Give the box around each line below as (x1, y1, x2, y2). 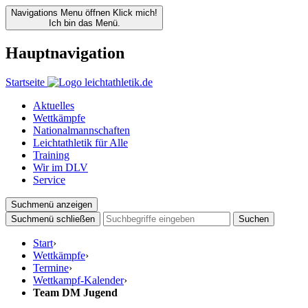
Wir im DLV (33, 161, 88, 173)
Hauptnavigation (5, 43, 124, 62)
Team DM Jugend (33, 286, 118, 298)
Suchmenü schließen (11, 213, 95, 224)
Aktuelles (33, 99, 74, 111)
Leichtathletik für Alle (33, 136, 128, 148)
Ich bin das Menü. (48, 18, 120, 28)
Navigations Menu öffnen (11, 8, 110, 18)
